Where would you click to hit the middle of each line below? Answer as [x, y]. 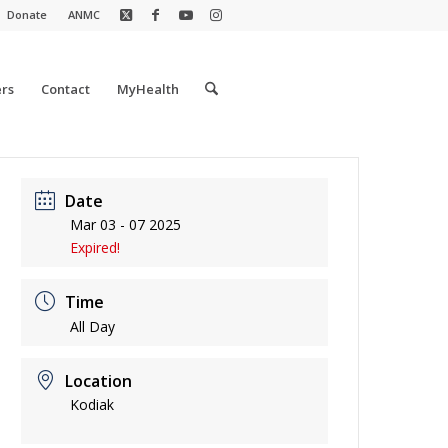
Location [99, 381]
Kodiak [92, 404]
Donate [27, 14]
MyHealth [147, 89]
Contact [65, 89]
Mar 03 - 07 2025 [126, 224]
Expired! [95, 247]
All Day [93, 326]
